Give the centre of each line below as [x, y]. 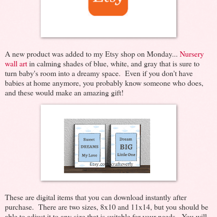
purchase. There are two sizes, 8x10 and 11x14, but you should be [107, 207]
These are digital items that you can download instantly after [96, 197]
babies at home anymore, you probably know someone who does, [104, 82]
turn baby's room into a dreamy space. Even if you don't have [99, 73]
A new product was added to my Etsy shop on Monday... [92, 53]
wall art [17, 63]
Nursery [192, 53]
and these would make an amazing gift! [64, 92]
